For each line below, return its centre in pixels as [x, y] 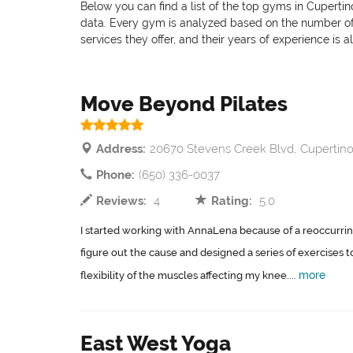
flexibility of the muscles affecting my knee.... [190, 275]
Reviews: [121, 201]
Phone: [115, 175]
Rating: [232, 201]
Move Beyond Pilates [184, 104]
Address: [121, 149]
